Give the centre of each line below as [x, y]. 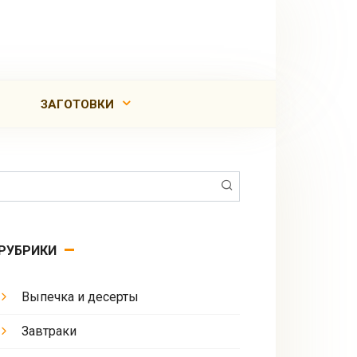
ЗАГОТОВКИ [78, 104]
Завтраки [49, 331]
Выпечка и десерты [80, 297]
